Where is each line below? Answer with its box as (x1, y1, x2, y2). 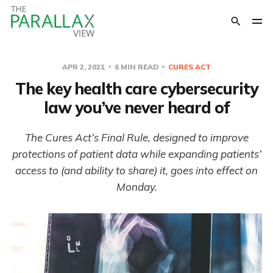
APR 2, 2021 (62, 62, 107, 71)
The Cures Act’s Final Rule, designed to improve (24, 131, 249, 144)
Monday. (116, 180, 157, 193)
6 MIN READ (113, 62, 160, 71)
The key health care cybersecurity (15, 79, 258, 99)
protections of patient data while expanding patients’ (12, 147, 261, 160)
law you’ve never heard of (43, 97, 230, 118)
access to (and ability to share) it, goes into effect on (15, 164, 258, 177)
